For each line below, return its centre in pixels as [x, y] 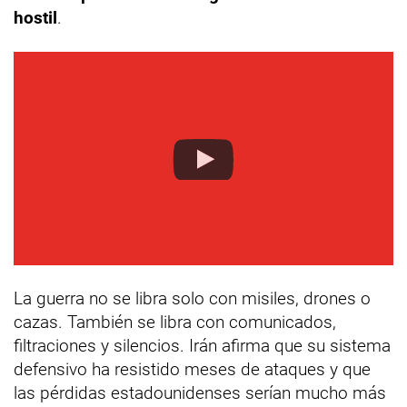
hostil [35, 17]
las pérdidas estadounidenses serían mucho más [200, 392]
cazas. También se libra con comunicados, [175, 322]
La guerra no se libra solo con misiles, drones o [192, 298]
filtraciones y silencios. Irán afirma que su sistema [202, 345]
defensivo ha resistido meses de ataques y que [192, 369]
